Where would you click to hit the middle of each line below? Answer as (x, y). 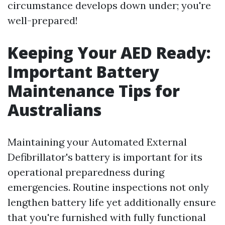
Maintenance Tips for (94, 91)
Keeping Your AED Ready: (109, 52)
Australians (54, 110)
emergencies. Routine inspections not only (108, 187)
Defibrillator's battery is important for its (105, 157)
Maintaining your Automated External (97, 142)
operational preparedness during (86, 172)
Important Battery (83, 72)
